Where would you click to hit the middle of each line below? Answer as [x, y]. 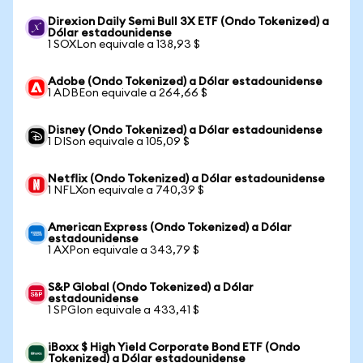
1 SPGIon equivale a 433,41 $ [124, 310]
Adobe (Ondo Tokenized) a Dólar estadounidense [185, 82]
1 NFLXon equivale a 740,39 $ [126, 190]
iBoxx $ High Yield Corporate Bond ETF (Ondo [174, 348]
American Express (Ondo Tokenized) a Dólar [170, 228]
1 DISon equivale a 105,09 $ [119, 142]
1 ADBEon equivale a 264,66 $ [128, 93]
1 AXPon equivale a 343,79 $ [124, 250]
